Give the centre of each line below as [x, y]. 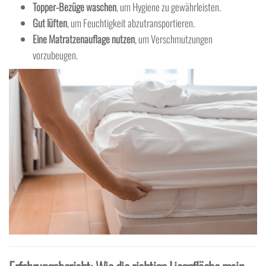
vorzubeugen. [55, 55]
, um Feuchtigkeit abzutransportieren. [131, 23]
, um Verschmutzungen [174, 39]
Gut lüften [50, 23]
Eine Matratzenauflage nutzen [84, 39]
